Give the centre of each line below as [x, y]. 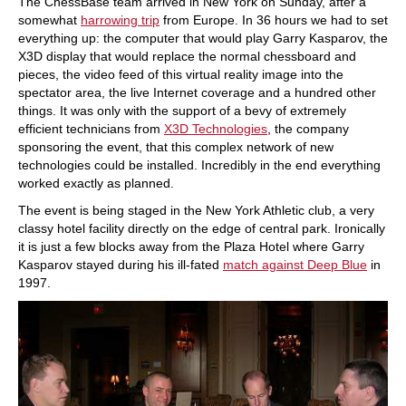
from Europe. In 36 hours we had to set [274, 20]
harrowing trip [120, 20]
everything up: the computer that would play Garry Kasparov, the [203, 38]
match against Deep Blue [295, 265]
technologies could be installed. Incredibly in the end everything [199, 165]
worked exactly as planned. [96, 183]
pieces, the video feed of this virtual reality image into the [181, 74]
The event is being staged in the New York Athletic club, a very [196, 210]
